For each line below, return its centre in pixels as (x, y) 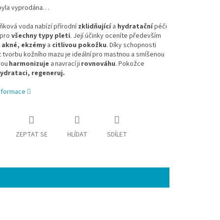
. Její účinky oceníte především (115, 36)
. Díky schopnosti (131, 45)
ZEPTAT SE (31, 135)
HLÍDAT (77, 135)
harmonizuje (29, 64)
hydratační (135, 27)
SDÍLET (117, 135)
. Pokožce (130, 64)
